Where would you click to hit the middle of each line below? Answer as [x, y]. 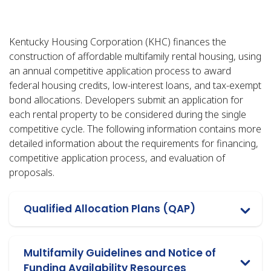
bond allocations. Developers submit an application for [126, 100]
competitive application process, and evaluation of [117, 158]
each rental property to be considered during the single [128, 114]
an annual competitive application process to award [120, 70]
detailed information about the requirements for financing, [134, 143]
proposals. [32, 172]
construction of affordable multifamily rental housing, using [135, 56]
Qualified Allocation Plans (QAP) [109, 208]
